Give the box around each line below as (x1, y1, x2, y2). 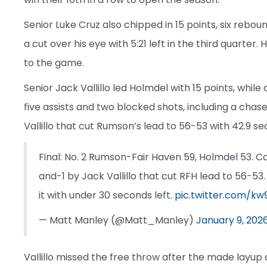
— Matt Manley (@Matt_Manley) (39, 213, 196, 227)
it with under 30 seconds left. (39, 188, 175, 202)
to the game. (24, 55, 84, 70)
